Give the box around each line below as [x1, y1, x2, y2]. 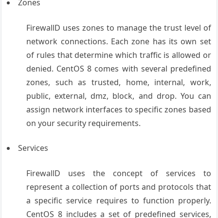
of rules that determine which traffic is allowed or [26, 50, 211, 60]
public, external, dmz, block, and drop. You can [26, 91, 211, 101]
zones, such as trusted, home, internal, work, [26, 77, 211, 88]
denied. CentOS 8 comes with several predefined [26, 63, 211, 74]
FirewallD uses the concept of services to [26, 168, 211, 179]
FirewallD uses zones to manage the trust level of [26, 22, 211, 33]
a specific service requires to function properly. [26, 195, 211, 206]
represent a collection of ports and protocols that [26, 182, 211, 192]
